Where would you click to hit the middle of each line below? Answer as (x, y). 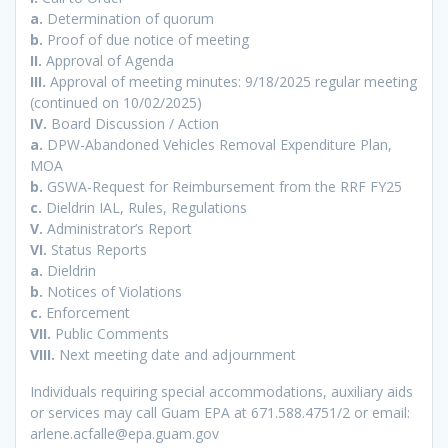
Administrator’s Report (117, 229)
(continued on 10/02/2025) (116, 103)
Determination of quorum (128, 19)
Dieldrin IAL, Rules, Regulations (144, 208)
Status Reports (97, 250)
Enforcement (86, 313)
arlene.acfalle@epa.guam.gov (124, 434)
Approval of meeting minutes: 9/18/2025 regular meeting (231, 82)
